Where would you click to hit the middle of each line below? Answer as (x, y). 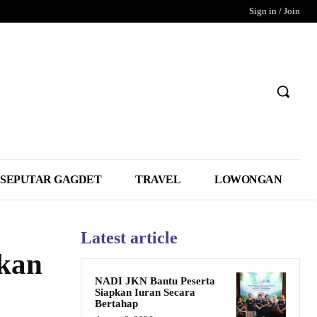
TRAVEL (158, 179)
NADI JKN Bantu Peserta (155, 281)
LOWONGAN (248, 179)
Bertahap (116, 303)
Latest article (129, 237)
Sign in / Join (275, 11)
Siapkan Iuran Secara (145, 292)
